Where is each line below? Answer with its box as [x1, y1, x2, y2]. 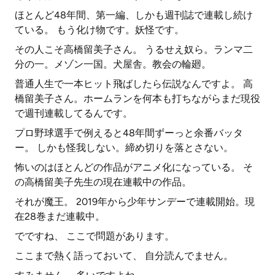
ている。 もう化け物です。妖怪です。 [15, 24, 184, 36]
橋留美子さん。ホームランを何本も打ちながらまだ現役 [15, 93, 260, 104]
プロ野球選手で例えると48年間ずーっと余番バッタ [15, 127, 243, 139]
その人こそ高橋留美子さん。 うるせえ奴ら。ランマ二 [15, 44, 253, 55]
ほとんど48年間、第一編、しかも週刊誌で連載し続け [15, 9, 253, 21]
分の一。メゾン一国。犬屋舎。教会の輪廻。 [15, 58, 211, 70]
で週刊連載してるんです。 [15, 107, 133, 119]
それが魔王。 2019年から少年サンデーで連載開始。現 [15, 196, 255, 207]
